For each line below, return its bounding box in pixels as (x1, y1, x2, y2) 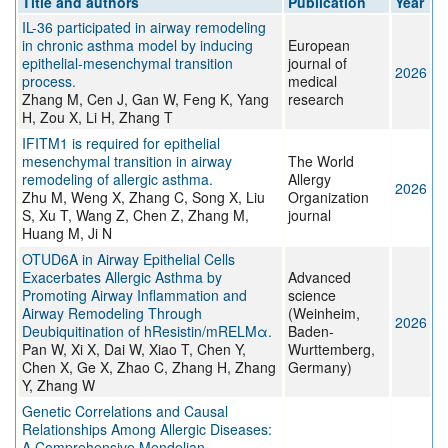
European (288, 35, 350, 56)
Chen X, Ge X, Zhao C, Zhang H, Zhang (22, 357, 276, 378)
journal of (288, 53, 347, 74)
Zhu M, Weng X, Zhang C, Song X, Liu (22, 187, 265, 208)
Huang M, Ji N (22, 223, 112, 244)
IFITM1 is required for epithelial (22, 133, 220, 154)
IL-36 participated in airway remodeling (22, 17, 266, 38)
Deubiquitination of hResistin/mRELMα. (22, 321, 272, 342)
